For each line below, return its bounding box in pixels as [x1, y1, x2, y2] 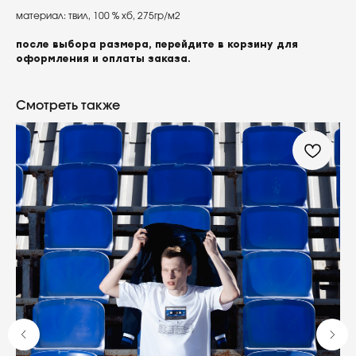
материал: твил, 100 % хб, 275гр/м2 [16, 11, 180, 21]
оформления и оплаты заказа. [16, 53, 191, 65]
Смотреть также [16, 99, 120, 113]
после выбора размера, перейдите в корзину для [16, 39, 298, 51]
